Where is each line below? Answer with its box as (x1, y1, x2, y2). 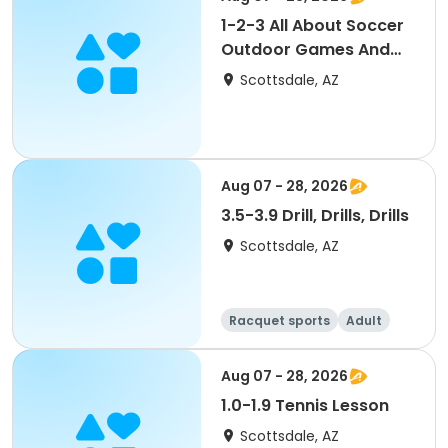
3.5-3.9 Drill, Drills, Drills (221, 204, 409, 227)
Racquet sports (229, 312, 330, 329)
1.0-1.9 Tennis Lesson (221, 394, 389, 417)
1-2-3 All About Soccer (221, 14, 404, 37)
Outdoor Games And (221, 38, 390, 61)
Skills (221, 62, 261, 85)
